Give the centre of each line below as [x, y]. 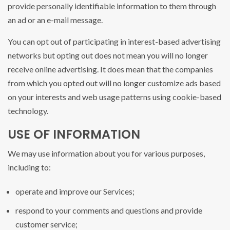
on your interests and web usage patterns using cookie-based [114, 97]
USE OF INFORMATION [74, 135]
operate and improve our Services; [75, 191]
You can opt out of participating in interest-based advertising [114, 42]
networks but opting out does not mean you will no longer [108, 55]
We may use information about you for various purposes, [106, 154]
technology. [28, 111]
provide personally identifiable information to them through [112, 6]
